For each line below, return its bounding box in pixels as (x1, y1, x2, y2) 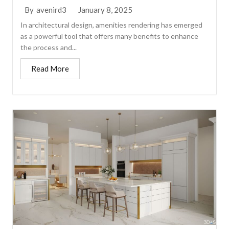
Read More (31, 63, 70, 73)
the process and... (20, 42, 77, 52)
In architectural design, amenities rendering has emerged (20, 20, 203, 29)
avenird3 (36, 5, 67, 15)
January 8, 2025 (78, 5, 133, 14)
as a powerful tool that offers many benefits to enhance (20, 31, 199, 40)
